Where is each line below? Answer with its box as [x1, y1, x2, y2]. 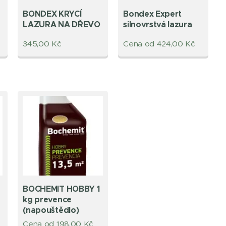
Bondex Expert [123, 9, 182, 20]
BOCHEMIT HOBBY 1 [23, 184, 100, 195]
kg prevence [23, 194, 72, 205]
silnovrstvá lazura [123, 19, 192, 30]
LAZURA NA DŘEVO [23, 19, 100, 30]
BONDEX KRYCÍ [23, 9, 82, 20]
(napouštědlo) [23, 205, 79, 216]
